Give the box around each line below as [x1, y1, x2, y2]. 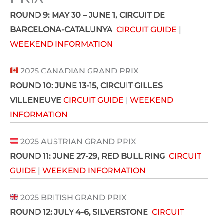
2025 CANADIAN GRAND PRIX [18, 66, 139, 75]
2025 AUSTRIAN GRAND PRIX [18, 136, 137, 146]
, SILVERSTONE [89, 207, 148, 217]
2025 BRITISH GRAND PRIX [18, 192, 127, 202]
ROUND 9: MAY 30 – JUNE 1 [10, 10, 115, 19]
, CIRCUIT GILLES [96, 80, 163, 90]
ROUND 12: [10, 207, 54, 217]
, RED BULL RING [97, 151, 165, 161]
